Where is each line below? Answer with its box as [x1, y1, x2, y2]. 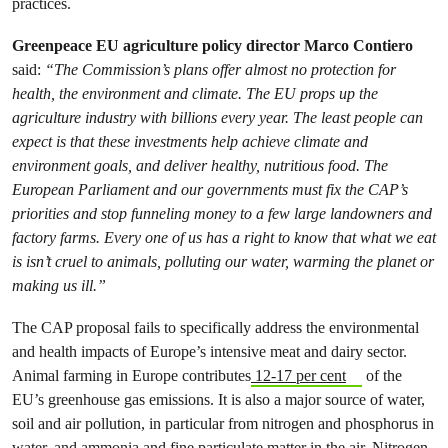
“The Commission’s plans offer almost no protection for [45, 60, 396, 79]
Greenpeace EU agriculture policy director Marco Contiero [12, 36, 413, 55]
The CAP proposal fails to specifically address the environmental [12, 318, 419, 337]
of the [361, 366, 402, 385]
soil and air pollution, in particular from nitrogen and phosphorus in [12, 414, 434, 433]
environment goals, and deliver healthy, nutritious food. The [12, 156, 388, 175]
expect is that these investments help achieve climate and [12, 132, 368, 151]
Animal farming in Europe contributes [12, 366, 251, 385]
